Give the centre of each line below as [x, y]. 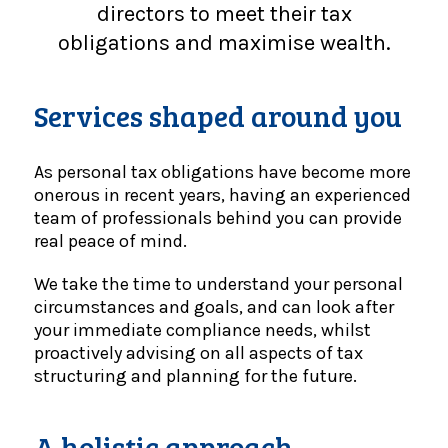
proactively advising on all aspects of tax [198, 353]
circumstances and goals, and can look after [214, 307]
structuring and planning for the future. [195, 376]
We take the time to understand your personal [218, 284]
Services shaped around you [218, 115]
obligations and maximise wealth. [224, 42]
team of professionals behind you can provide [218, 218]
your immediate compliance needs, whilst [202, 330]
